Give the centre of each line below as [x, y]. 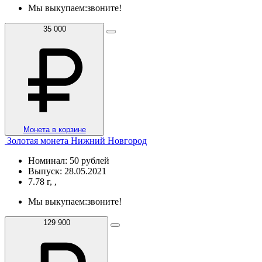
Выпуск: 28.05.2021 [67, 171]
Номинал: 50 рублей [69, 160]
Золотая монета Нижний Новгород [77, 140]
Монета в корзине [54, 129]
